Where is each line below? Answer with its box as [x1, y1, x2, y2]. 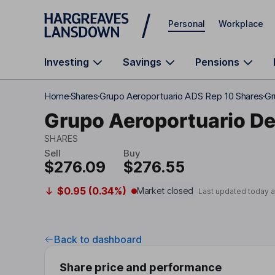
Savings [123, 56, 161, 68]
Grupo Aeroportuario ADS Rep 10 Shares [99, 90, 263, 102]
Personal [168, 18, 205, 29]
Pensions [195, 56, 239, 68]
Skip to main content [44, 10, 133, 20]
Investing [44, 56, 89, 68]
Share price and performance [60, 261, 222, 274]
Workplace [219, 18, 263, 29]
